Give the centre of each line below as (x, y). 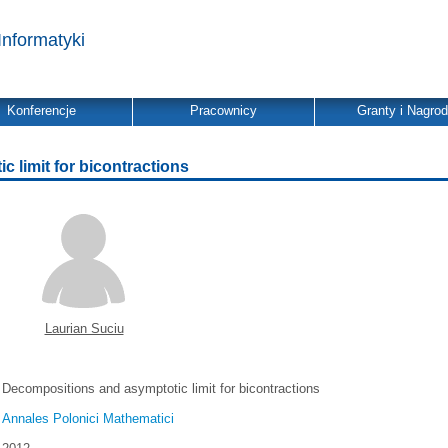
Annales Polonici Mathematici (88, 418)
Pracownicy (223, 110)
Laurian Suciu (84, 328)
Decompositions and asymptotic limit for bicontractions (161, 388)
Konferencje (41, 110)
